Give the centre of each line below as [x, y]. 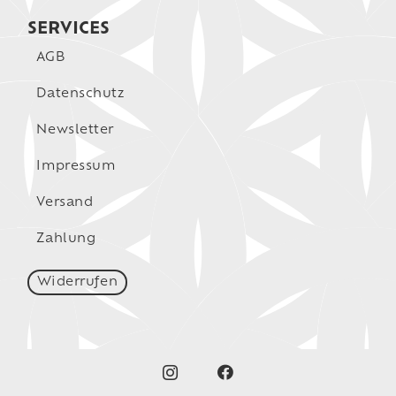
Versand [65, 202]
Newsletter [75, 130]
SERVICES [69, 29]
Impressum [76, 166]
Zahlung [66, 239]
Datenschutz [80, 94]
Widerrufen [77, 282]
